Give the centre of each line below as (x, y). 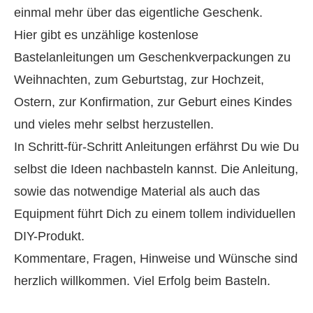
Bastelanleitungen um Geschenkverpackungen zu (152, 57)
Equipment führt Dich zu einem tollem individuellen (155, 214)
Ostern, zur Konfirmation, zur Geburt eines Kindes (153, 102)
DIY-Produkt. (49, 236)
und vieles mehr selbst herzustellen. (114, 124)
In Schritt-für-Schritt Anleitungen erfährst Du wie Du (156, 147)
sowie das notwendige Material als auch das (137, 191)
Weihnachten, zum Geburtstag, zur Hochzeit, (139, 80)
